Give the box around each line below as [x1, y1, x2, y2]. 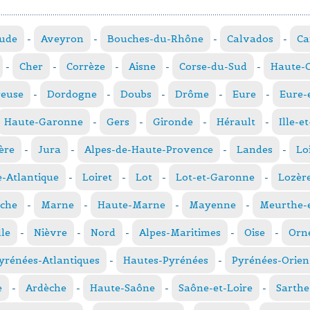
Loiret [82, 170, 112, 183]
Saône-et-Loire [178, 281, 253, 294]
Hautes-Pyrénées [123, 253, 208, 266]
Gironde [153, 115, 193, 128]
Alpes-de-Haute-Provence [84, 143, 213, 156]
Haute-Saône [89, 281, 155, 294]
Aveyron [41, 32, 84, 45]
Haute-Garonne [4, 115, 83, 128]
